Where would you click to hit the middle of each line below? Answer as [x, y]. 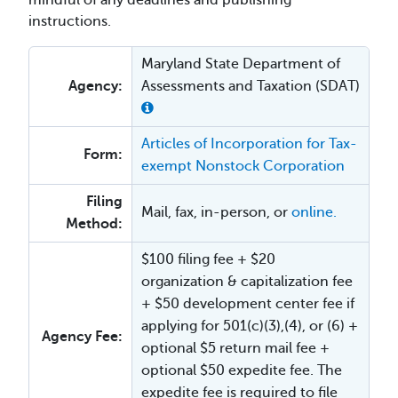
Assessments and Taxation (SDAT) [251, 86]
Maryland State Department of [241, 64]
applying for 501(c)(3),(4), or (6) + [250, 326]
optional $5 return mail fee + [235, 348]
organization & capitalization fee [247, 282]
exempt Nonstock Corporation [243, 166]
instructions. [70, 21]
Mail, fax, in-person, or [216, 212]
